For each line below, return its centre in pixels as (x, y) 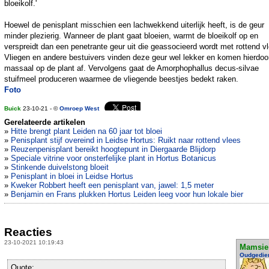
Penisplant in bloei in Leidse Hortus (72, 177)
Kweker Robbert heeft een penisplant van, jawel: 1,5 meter (112, 186)
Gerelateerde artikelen (45, 122)
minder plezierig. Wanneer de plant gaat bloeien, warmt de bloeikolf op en (131, 36)
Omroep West (79, 109)
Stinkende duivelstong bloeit (60, 168)
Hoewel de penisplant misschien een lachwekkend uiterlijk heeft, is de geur (134, 25)
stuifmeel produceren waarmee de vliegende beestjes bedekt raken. (121, 79)
